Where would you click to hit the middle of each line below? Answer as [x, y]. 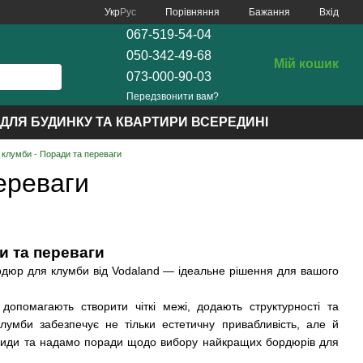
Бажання [269, 12]
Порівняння [192, 12]
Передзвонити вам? [172, 96]
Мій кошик [306, 63]
